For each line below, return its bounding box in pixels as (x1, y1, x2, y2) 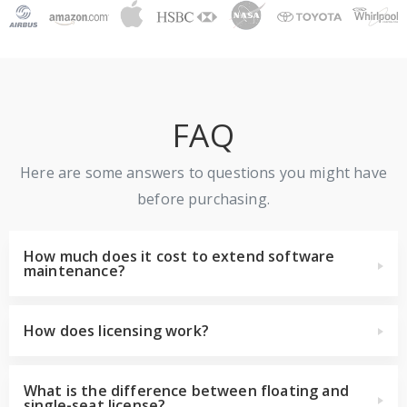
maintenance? (24, 260, 125, 281)
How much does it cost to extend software (24, 245, 335, 266)
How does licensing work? (24, 320, 209, 341)
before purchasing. (137, 188, 270, 209)
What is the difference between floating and (24, 380, 349, 401)
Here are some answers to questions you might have (20, 162, 387, 183)
